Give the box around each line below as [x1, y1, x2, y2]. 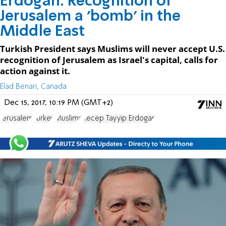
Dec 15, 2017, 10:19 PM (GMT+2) [4, 98, 113, 107]
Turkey [33, 115, 54, 122]
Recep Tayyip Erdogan [82, 115, 156, 122]
